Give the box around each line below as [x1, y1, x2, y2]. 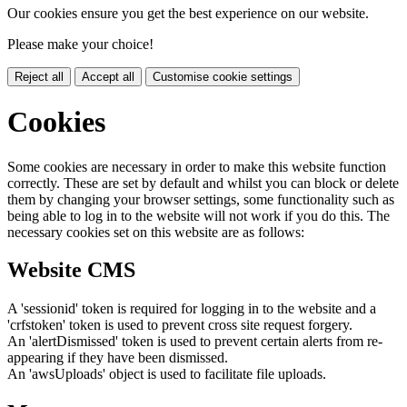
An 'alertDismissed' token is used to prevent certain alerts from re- [7, 333, 382, 350]
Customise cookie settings [153, 69, 293, 84]
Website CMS [7, 258, 135, 283]
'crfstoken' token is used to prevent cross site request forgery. [7, 317, 352, 333]
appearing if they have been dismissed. [7, 350, 228, 366]
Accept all [82, 69, 134, 84]
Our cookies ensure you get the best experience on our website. [7, 5, 369, 21]
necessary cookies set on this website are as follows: [7, 223, 304, 240]
